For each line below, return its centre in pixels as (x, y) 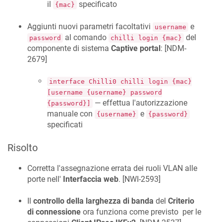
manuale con (71, 113)
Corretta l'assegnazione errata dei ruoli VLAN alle (112, 168)
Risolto (23, 147)
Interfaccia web (91, 179)
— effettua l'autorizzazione (140, 103)
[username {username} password (105, 92)
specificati (65, 124)
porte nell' (45, 179)
